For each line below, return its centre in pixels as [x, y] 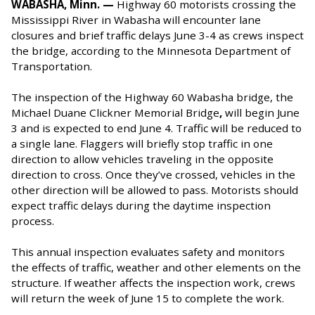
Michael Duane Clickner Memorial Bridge [115, 112]
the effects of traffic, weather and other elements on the [156, 267]
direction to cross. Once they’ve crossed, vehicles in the [153, 174]
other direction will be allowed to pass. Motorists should [155, 189]
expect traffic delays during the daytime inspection [141, 205]
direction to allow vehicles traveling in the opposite [142, 159]
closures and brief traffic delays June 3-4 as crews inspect [157, 35]
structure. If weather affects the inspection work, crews [153, 282]
